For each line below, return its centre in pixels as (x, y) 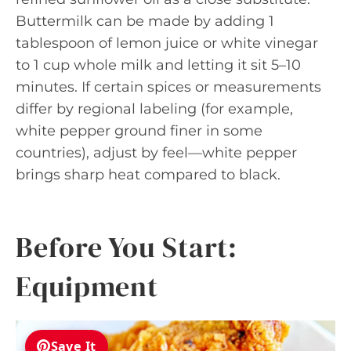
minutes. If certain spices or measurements (168, 87)
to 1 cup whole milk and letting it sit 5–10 (158, 65)
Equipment (87, 286)
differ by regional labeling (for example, (154, 109)
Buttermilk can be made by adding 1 (145, 21)
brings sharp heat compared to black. (148, 174)
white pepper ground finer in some (139, 130)
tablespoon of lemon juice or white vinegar (167, 43)
